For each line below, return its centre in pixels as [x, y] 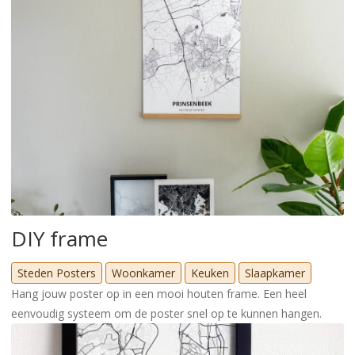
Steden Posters [57, 273]
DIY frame [59, 238]
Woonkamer [143, 273]
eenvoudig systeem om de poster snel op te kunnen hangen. [168, 313]
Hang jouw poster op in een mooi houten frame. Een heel [159, 293]
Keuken [210, 273]
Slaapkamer [275, 273]
